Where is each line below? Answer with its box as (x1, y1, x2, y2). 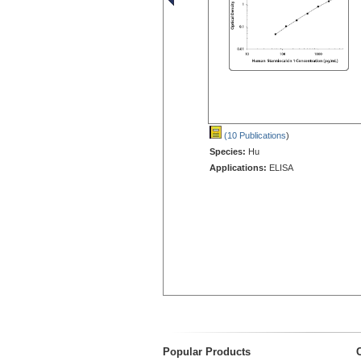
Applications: (210, 162, 267, 172)
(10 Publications (222, 130, 286, 140)
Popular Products (163, 345, 251, 358)
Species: (210, 146, 246, 156)
